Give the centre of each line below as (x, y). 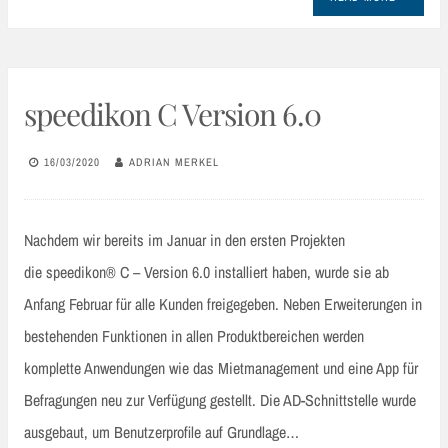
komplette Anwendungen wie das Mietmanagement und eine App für (221, 368)
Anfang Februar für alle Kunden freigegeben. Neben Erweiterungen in (223, 304)
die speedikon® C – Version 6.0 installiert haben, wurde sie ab (206, 272)
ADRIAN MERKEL (174, 161)
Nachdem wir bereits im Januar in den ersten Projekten (184, 240)
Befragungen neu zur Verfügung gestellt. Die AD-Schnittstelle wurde (220, 400)
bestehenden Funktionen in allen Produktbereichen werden (194, 336)
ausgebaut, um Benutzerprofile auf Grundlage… (161, 432)
